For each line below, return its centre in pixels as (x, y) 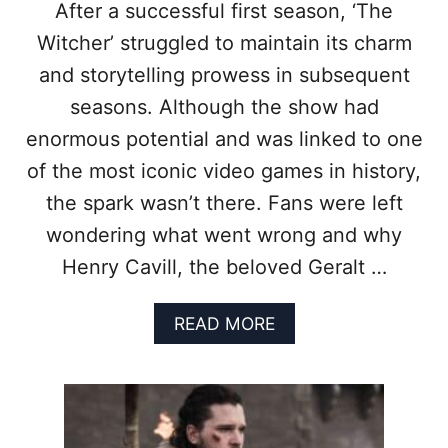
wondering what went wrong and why (224, 235)
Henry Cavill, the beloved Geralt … (224, 267)
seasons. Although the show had (224, 107)
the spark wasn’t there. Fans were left (224, 203)
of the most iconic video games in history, (224, 171)
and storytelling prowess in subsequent (224, 75)
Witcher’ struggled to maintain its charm (224, 43)
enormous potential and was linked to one (224, 139)
